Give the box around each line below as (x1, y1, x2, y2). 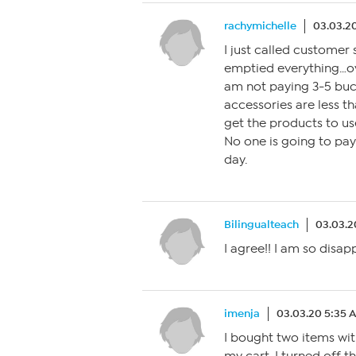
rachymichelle (224, 19, 296, 33)
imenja (224, 307, 260, 320)
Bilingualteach (224, 218, 299, 231)
